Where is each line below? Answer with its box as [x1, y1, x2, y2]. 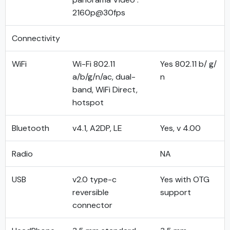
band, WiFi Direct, [72, 84, 138, 95]
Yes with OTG [160, 174, 209, 185]
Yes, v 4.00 [160, 123, 201, 133]
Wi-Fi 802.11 [72, 59, 115, 69]
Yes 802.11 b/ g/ [160, 59, 217, 69]
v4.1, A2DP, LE [72, 123, 122, 133]
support [160, 187, 191, 198]
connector [72, 200, 112, 210]
